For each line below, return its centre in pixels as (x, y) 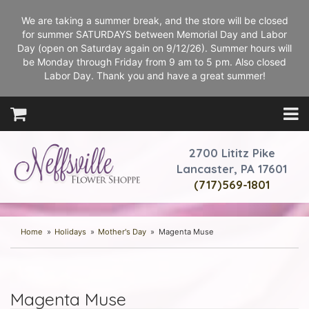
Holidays (71, 232)
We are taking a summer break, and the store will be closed (154, 20)
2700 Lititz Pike (232, 153)
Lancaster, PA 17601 (232, 169)
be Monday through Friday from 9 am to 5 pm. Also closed (154, 62)
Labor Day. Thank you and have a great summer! (154, 76)
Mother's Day (122, 232)
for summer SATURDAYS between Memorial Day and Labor (154, 34)
